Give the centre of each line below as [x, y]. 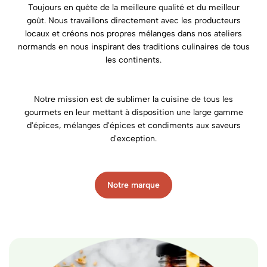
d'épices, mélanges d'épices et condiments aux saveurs [133, 125]
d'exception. [133, 139]
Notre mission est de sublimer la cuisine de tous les [133, 99]
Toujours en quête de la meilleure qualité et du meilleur [133, 7]
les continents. [133, 60]
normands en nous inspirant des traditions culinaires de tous [133, 47]
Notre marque [133, 185]
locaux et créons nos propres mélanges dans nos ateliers [133, 34]
